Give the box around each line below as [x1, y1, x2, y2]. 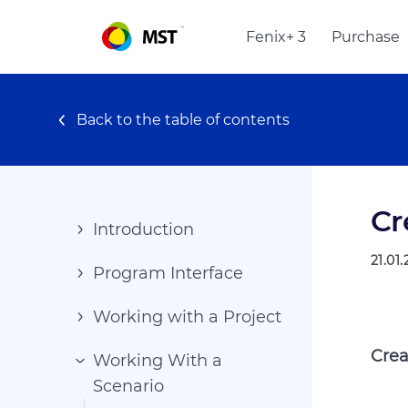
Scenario [93, 376, 164, 396]
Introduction [93, 219, 194, 240]
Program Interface [93, 263, 243, 283]
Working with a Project [93, 307, 281, 327]
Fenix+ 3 [246, 27, 306, 46]
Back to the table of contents [76, 110, 290, 128]
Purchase [331, 27, 400, 46]
